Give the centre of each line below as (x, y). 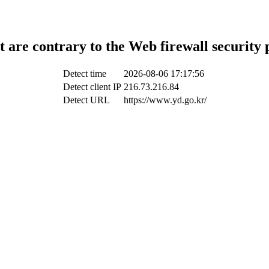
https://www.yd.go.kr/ (165, 100)
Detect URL (86, 100)
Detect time (84, 73)
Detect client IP (92, 86)
